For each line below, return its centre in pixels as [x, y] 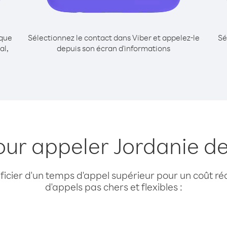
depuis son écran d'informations [113, 48]
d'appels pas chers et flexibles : [113, 187]
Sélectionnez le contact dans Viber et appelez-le [113, 37]
